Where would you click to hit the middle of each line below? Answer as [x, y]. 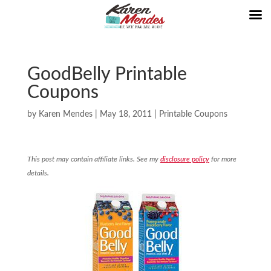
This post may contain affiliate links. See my [93, 159]
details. [38, 173]
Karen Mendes [65, 114]
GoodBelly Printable [107, 74]
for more [223, 159]
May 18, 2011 [126, 114]
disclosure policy [184, 159]
